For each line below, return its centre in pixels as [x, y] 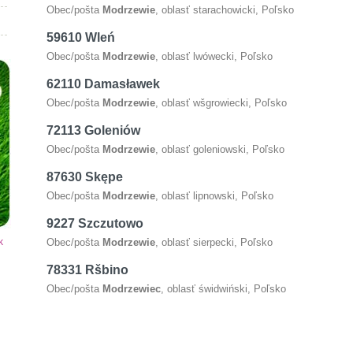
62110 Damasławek [103, 84]
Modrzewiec [132, 289]
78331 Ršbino [87, 270]
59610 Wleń [81, 37]
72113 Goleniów [93, 130]
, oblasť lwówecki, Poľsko [214, 56]
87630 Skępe [85, 177]
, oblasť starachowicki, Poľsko [225, 10]
